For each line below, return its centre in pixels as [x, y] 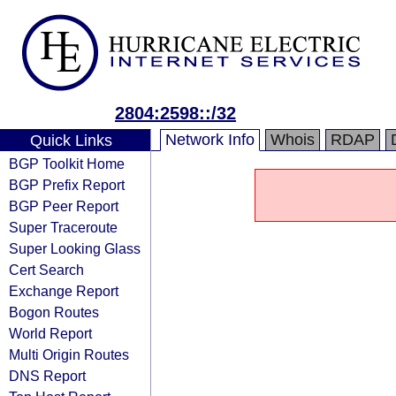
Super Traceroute [63, 227]
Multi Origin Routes [69, 354]
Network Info [210, 140]
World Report [50, 333]
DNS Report [47, 376]
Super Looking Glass [75, 248]
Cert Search [46, 270]
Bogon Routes [54, 312]
